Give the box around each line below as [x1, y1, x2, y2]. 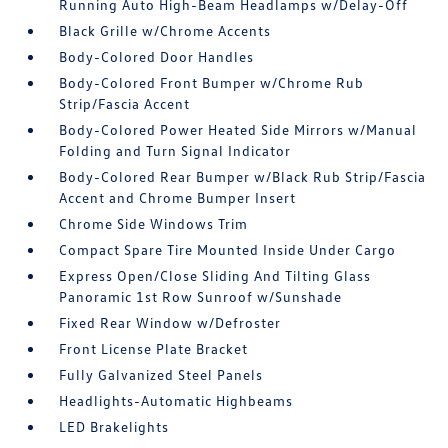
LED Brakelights [59, 418, 170, 435]
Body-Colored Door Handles [59, 48, 255, 65]
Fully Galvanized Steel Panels [59, 366, 264, 383]
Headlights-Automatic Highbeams [59, 392, 294, 409]
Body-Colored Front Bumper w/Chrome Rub [59, 74, 365, 91]
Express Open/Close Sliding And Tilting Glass [59, 267, 372, 284]
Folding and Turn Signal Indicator [59, 142, 292, 159]
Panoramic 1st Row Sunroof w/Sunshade [59, 288, 343, 305]
